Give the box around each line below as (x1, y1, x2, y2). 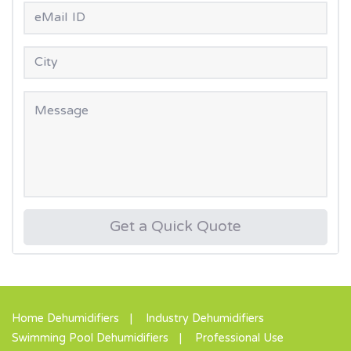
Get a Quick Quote (110, 208, 241, 248)
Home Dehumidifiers (12, 304, 119, 335)
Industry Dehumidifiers (146, 304, 264, 335)
